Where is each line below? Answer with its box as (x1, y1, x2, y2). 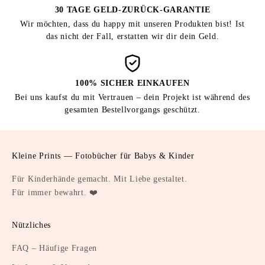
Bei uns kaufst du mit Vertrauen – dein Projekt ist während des (15, 92, 250, 102)
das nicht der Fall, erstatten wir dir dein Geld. (46, 31, 219, 41)
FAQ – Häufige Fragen (12, 243, 97, 253)
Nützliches (12, 220, 51, 230)
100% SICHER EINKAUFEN (75, 78, 190, 88)
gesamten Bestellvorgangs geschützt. (64, 105, 201, 114)
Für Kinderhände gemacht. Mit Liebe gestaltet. (12, 174, 188, 183)
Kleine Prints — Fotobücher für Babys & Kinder (12, 151, 195, 160)
